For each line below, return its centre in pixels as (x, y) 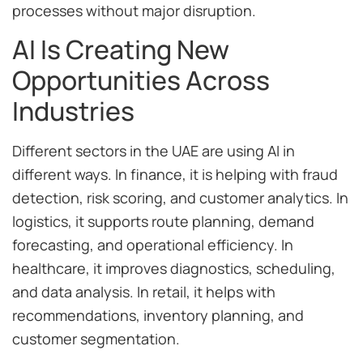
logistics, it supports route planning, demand (163, 221)
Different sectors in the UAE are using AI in (154, 150)
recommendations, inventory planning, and (158, 315)
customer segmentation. (96, 338)
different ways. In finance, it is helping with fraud (175, 174)
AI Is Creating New (121, 49)
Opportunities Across (141, 80)
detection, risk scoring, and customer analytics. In (180, 197)
